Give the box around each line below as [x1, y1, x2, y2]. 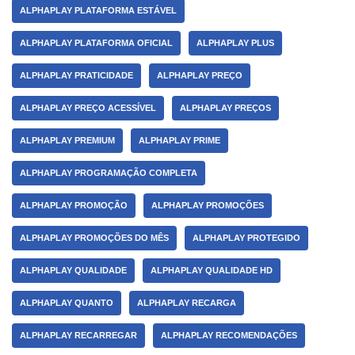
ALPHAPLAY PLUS [197, 38, 274, 48]
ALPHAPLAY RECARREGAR [20, 330, 137, 340]
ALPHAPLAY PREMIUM [20, 136, 115, 145]
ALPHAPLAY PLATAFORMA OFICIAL [20, 38, 173, 48]
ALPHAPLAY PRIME [139, 136, 220, 145]
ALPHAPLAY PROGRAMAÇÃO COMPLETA [20, 168, 197, 177]
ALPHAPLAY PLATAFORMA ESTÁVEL [20, 6, 177, 15]
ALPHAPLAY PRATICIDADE [20, 71, 133, 80]
